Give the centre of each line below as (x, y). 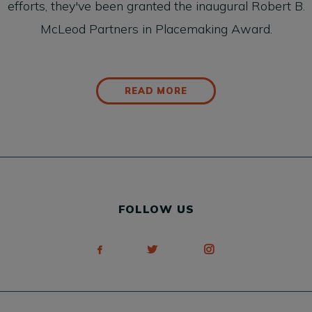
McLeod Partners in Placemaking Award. (156, 29)
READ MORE (156, 90)
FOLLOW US (156, 209)
